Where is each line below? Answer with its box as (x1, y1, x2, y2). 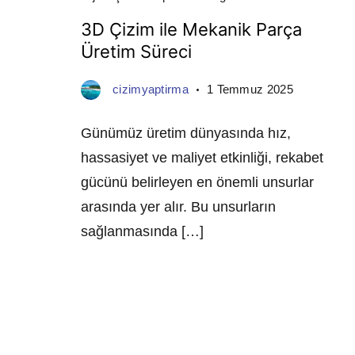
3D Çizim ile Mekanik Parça (81, 19, 302, 40)
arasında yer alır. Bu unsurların (81, 199, 276, 216)
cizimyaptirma (113, 82, 189, 97)
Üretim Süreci (81, 41, 192, 63)
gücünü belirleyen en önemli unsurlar (81, 174, 314, 191)
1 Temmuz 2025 (206, 82, 293, 97)
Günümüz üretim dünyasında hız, (81, 125, 291, 142)
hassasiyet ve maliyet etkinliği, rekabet (81, 150, 323, 166)
